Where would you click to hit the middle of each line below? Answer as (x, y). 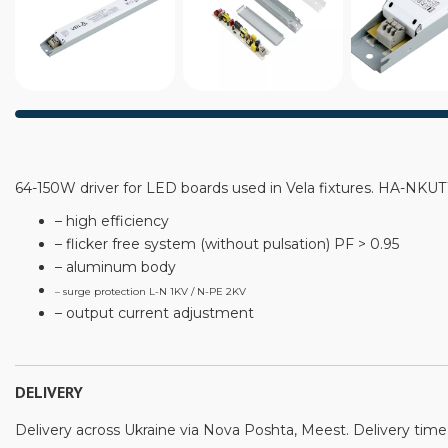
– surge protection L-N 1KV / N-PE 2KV (150, 291)
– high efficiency (112, 221)
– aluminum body (115, 267)
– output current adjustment (154, 313)
